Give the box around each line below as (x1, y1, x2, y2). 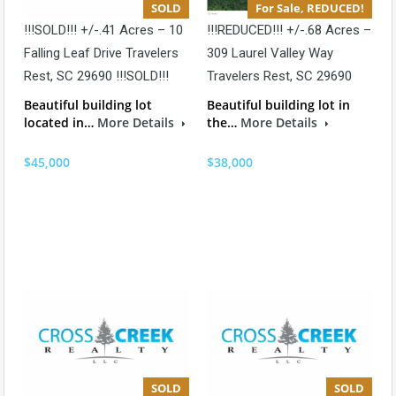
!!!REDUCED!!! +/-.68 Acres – (207, 22, 371, 39)
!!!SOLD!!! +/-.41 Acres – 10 (24, 22, 183, 39)
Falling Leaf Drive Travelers (24, 45, 179, 62)
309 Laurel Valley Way (207, 45, 333, 62)
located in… (24, 114, 97, 132)
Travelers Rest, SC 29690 (207, 68, 352, 85)
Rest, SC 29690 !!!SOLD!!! (24, 68, 169, 85)
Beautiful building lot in (207, 96, 350, 114)
